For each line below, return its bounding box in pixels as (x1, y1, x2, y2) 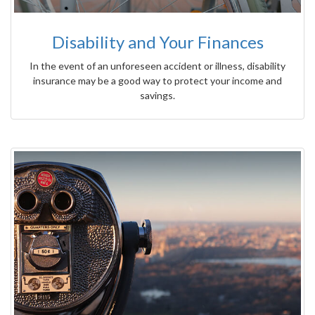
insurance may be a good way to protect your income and (33, 74, 282, 86)
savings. (140, 89, 175, 101)
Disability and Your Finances (51, 31, 264, 52)
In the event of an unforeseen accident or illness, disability (30, 59, 285, 72)
